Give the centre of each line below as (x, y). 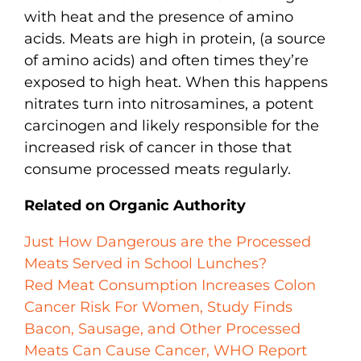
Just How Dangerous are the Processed (168, 241)
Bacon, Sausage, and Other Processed (162, 328)
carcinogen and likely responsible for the (172, 125)
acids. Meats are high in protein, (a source (175, 38)
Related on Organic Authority (135, 205)
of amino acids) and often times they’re (166, 60)
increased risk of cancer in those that (158, 147)
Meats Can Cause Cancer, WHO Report (166, 350)
